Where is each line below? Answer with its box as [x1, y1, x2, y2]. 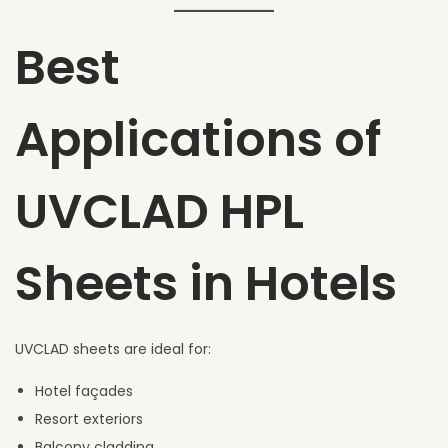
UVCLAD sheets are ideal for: [15, 338, 211, 359]
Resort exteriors [35, 408, 143, 429]
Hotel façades [35, 380, 133, 401]
